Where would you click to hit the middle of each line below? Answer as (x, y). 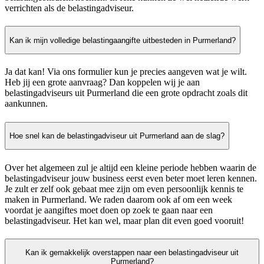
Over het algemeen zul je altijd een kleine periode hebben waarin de (131, 167)
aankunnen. (26, 104)
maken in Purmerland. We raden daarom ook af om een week (118, 199)
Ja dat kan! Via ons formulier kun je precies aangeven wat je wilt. (126, 72)
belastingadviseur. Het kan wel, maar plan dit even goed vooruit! (124, 220)
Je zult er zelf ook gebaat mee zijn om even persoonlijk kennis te (124, 189)
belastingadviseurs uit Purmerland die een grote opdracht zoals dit (126, 93)
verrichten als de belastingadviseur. (69, 8)
